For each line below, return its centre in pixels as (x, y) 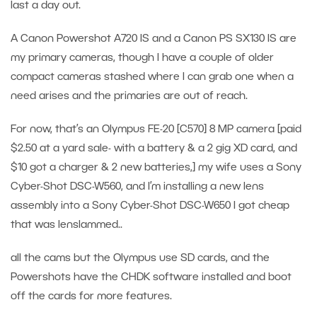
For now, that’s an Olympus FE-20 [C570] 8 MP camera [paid (156, 130)
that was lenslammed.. (67, 225)
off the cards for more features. (91, 297)
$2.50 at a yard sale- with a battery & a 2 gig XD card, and (154, 149)
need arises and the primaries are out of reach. (129, 97)
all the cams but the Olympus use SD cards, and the (140, 259)
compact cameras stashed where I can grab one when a (152, 77)
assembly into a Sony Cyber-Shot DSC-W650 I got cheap (150, 206)
